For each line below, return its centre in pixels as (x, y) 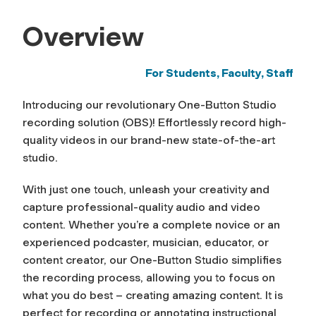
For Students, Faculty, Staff (219, 73)
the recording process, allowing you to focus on (149, 277)
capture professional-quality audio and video (141, 207)
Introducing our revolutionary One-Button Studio (150, 104)
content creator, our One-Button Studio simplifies (152, 260)
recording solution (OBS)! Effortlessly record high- (154, 122)
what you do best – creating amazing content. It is (153, 295)
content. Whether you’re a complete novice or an (151, 224)
